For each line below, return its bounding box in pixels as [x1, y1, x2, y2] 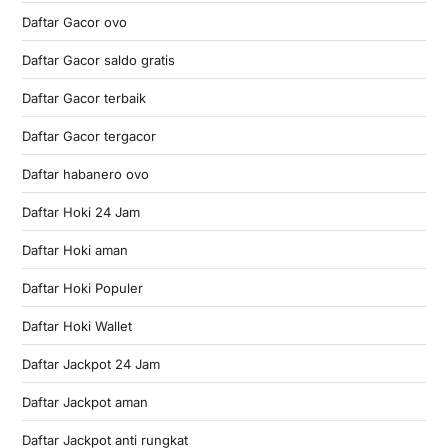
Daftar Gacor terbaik [21, 89, 146, 106]
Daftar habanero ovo [21, 165, 149, 182]
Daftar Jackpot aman [21, 393, 148, 410]
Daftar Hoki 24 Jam [21, 203, 140, 220]
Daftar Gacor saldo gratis [21, 51, 175, 68]
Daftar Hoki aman [21, 241, 128, 258]
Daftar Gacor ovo [21, 13, 127, 30]
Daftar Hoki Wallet [21, 317, 132, 334]
